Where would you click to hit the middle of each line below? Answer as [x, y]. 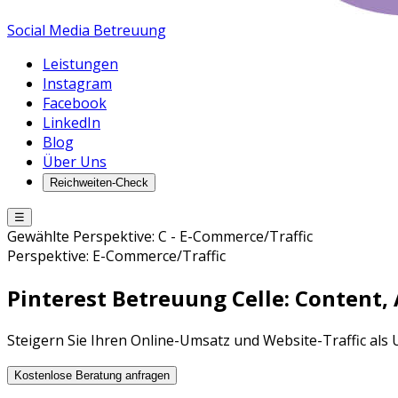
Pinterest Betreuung [117, 298]
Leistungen [80, 64]
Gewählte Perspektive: [83, 236]
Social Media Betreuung [87, 30]
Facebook [75, 103]
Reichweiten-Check [99, 183]
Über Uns [75, 162]
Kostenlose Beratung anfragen [92, 375]
